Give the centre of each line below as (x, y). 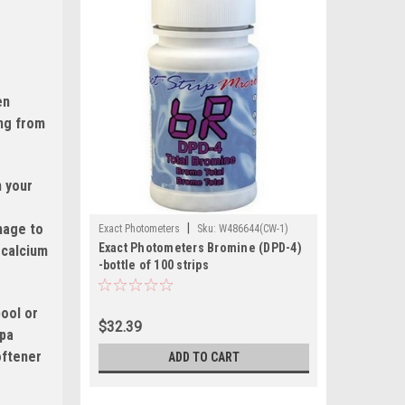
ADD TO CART (203, 357)
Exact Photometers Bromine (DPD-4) (200, 248)
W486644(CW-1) (253, 229)
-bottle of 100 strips (153, 265)
